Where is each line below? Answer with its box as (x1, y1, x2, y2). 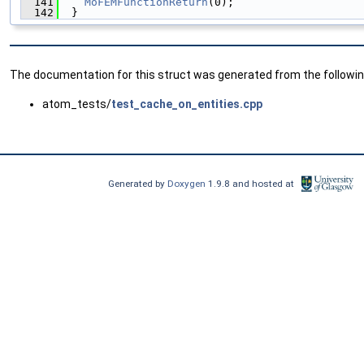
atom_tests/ (42, 97, 111, 111)
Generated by (108, 178, 168, 190)
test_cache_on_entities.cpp (111, 97, 262, 111)
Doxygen (167, 178, 209, 190)
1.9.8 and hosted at (208, 178, 297, 190)
